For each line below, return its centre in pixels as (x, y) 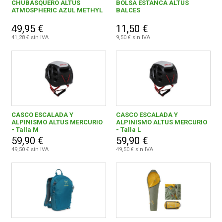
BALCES (128, 10)
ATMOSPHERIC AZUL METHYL (57, 10)
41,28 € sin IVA (30, 38)
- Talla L (128, 130)
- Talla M (25, 130)
